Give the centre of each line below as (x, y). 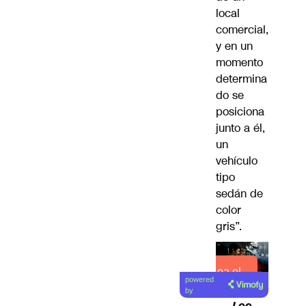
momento (239, 63)
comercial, (242, 30)
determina (241, 79)
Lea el (226, 272)
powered (200, 279)
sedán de (239, 194)
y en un (234, 46)
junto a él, (240, 128)
